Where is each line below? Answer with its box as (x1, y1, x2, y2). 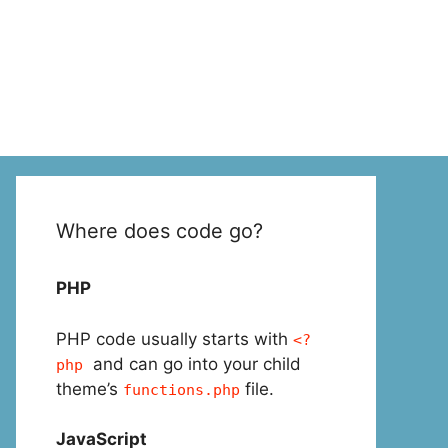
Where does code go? (56, 219, 263, 243)
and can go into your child (83, 353, 301, 374)
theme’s (56, 378, 123, 399)
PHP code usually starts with (56, 328, 293, 349)
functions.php (123, 380, 240, 399)
